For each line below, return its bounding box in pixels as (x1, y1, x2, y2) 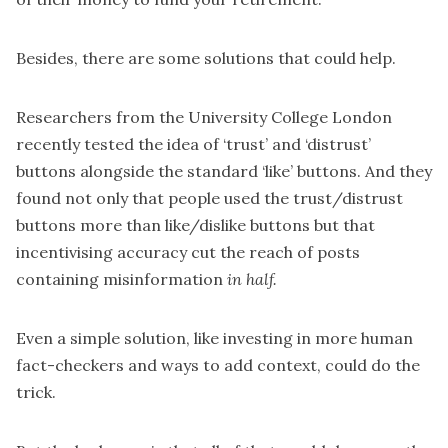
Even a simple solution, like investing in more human (16, 328, 413, 349)
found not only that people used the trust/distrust (16, 188, 403, 209)
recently (16, 134, 84, 155)
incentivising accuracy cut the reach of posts (16, 242, 360, 263)
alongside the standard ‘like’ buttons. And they (76, 161, 432, 182)
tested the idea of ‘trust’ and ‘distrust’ (84, 134, 371, 155)
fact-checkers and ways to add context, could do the (16, 355, 420, 376)
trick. (16, 382, 56, 403)
